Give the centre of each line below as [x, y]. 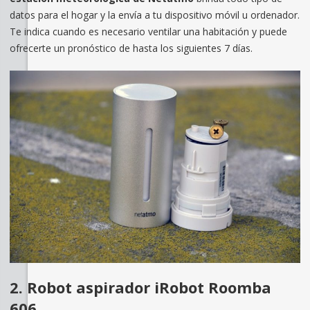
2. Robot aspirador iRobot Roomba [140, 288]
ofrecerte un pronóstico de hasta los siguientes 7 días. [131, 48]
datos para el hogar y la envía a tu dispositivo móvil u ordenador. [154, 15]
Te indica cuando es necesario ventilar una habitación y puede [148, 31]
